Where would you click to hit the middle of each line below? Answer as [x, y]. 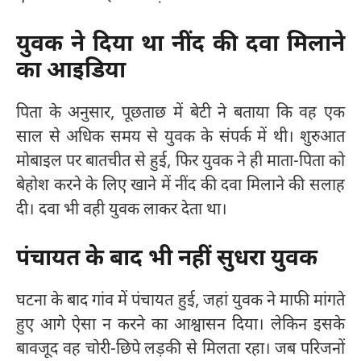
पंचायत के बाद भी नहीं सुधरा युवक [167, 260]
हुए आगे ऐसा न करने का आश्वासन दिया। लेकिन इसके [180, 326]
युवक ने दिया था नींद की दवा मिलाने [180, 46]
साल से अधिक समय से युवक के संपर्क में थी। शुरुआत [180, 138]
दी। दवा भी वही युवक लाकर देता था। [122, 211]
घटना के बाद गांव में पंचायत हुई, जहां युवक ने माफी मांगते [180, 302]
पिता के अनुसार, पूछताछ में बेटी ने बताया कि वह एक [180, 114]
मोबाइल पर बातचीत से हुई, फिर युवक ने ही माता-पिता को [180, 162]
